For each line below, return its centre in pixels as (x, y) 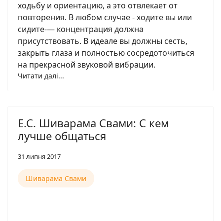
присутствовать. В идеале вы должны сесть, (103, 41)
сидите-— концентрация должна (81, 29)
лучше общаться (62, 136)
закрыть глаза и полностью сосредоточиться (106, 53)
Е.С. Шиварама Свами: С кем (93, 123)
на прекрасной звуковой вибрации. (87, 65)
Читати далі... (41, 76)
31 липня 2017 (39, 156)
